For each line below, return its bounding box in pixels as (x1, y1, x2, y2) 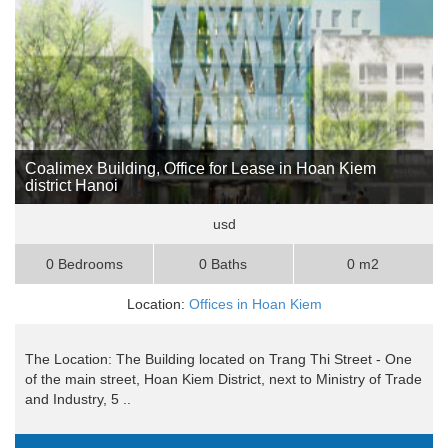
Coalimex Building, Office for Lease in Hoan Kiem (25, 160, 376, 178)
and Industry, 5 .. (25, 391, 131, 408)
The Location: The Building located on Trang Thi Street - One (25, 351, 412, 368)
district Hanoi (25, 177, 118, 195)
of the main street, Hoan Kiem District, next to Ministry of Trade (25, 371, 422, 388)
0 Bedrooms (45, 256, 123, 273)
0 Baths (199, 256, 248, 273)
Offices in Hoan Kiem (188, 296, 322, 313)
